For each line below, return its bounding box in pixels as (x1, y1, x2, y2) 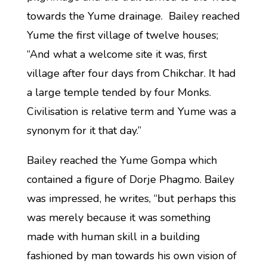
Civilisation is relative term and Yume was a (26, 104, 236, 119)
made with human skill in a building (26, 229, 200, 244)
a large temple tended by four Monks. (26, 85, 214, 100)
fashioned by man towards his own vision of (26, 249, 237, 263)
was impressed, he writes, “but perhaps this (26, 191, 236, 206)
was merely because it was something (26, 210, 211, 225)
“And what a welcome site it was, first (26, 47, 207, 61)
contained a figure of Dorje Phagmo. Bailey (26, 172, 234, 187)
